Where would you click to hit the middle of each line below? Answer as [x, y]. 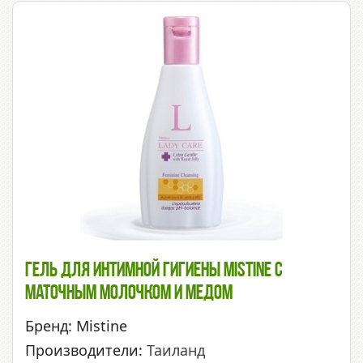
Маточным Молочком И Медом [129, 294]
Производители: [86, 350]
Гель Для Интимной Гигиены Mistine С [154, 271]
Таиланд [176, 350]
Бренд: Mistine [76, 326]
